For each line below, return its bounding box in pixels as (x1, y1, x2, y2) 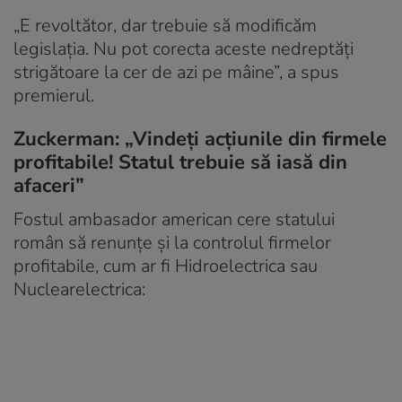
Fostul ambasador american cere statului (13, 206, 335, 232)
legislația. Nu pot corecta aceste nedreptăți (13, 36, 354, 61)
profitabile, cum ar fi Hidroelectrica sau (13, 253, 318, 278)
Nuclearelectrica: (13, 276, 145, 301)
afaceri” (13, 171, 84, 199)
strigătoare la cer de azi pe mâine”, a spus (13, 59, 339, 84)
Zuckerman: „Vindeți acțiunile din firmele (13, 125, 387, 153)
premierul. (13, 83, 94, 108)
